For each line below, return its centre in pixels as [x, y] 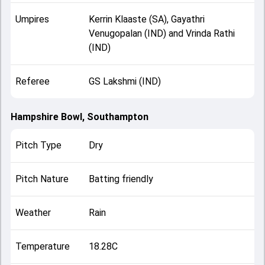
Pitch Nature [42, 179]
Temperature [43, 246]
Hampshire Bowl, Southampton [80, 117]
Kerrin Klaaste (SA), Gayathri [146, 19]
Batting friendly [121, 179]
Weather [33, 213]
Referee [33, 81]
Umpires [32, 19]
